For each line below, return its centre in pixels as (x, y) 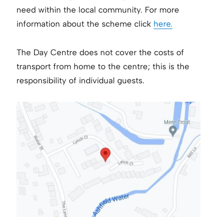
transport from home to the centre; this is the (103, 66)
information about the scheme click (85, 23)
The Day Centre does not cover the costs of (101, 52)
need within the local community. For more (98, 9)
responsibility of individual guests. (81, 80)
